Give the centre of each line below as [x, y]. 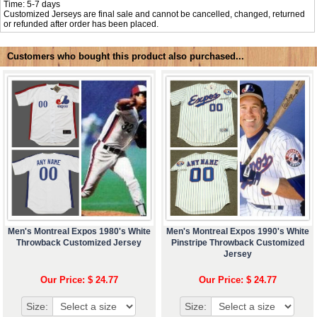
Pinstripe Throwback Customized [237, 243]
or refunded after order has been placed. [81, 24]
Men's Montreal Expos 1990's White [237, 232]
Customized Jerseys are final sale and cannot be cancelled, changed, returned [155, 14]
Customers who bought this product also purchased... [126, 57]
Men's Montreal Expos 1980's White [79, 232]
